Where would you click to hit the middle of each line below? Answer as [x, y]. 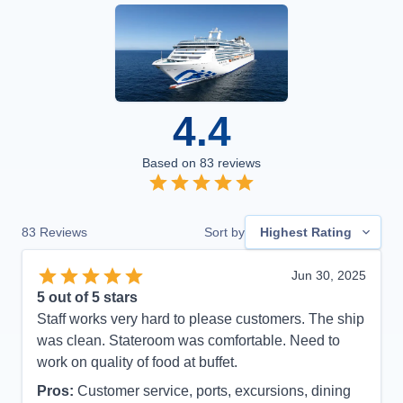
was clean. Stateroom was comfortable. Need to [188, 340]
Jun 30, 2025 [329, 275]
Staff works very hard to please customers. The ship [201, 318]
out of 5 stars [91, 297]
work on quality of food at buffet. [137, 362]
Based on [171, 163]
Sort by [224, 232]
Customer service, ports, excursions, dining [214, 390]
